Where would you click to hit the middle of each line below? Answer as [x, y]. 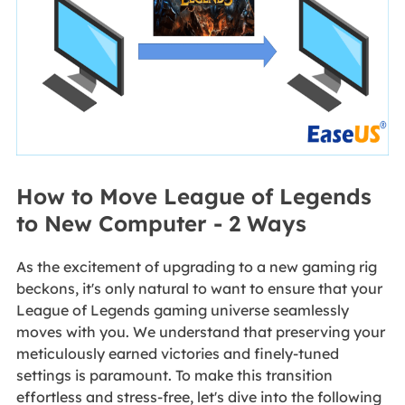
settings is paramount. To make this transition [174, 376]
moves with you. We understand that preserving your [200, 332]
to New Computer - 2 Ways [161, 224]
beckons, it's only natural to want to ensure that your [199, 289]
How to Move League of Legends [193, 197]
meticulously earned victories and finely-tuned [177, 354]
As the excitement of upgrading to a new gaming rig [196, 267]
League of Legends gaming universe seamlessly [182, 311]
